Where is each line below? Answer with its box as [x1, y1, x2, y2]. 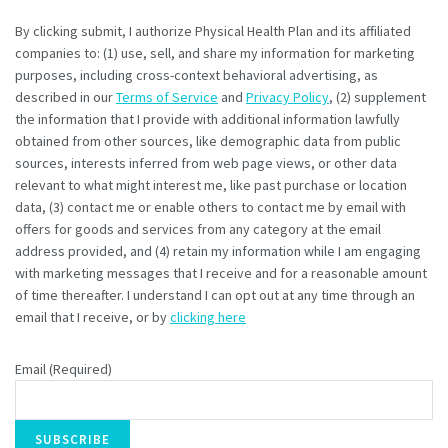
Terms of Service [116, 87, 218, 106]
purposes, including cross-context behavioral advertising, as [15, 65, 378, 84]
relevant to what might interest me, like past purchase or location [15, 175, 407, 194]
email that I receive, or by [15, 307, 170, 326]
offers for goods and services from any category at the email [15, 219, 381, 238]
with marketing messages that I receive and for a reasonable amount [15, 263, 427, 282]
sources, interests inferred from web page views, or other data [15, 153, 397, 172]
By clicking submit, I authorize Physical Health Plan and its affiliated [15, 21, 411, 40]
